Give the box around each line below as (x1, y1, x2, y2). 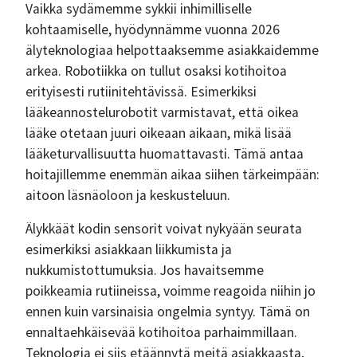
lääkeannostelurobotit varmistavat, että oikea (25, 104, 299, 121)
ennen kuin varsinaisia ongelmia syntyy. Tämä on (25, 303, 310, 320)
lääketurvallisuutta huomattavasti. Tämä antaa (25, 145, 304, 163)
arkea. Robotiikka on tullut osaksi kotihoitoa (25, 62, 287, 80)
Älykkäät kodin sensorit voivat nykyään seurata (25, 220, 302, 237)
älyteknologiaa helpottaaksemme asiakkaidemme (25, 41, 319, 59)
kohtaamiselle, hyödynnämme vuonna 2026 (25, 21, 280, 38)
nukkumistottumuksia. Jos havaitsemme (25, 261, 264, 279)
